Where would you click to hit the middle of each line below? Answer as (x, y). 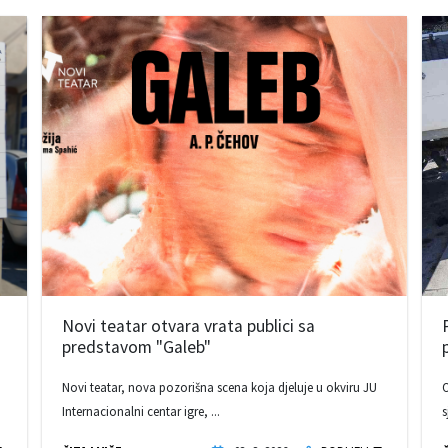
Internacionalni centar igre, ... (140, 410)
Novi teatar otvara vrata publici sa (188, 325)
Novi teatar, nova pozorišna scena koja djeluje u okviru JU (219, 386)
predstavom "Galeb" (136, 346)
